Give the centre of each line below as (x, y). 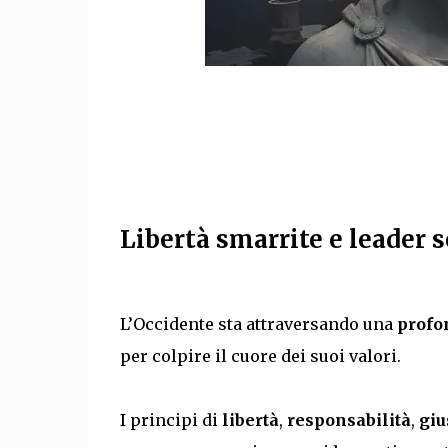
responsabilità (348, 419)
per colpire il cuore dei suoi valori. (262, 355)
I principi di (170, 419)
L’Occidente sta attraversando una (258, 323)
